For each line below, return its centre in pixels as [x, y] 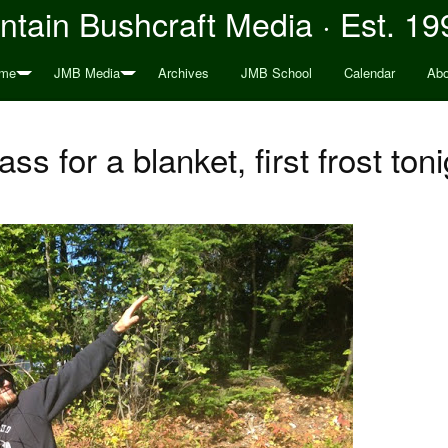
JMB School [276, 72]
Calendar [369, 72]
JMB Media [86, 72]
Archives [183, 72]
